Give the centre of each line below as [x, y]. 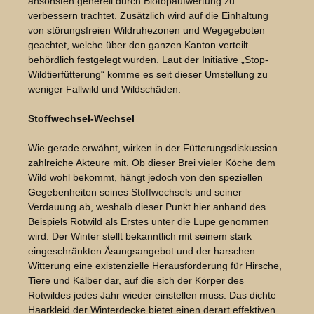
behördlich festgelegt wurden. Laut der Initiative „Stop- [148, 60]
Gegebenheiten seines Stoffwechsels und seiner [135, 192]
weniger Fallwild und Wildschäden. [104, 89]
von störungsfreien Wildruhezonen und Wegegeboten [146, 30]
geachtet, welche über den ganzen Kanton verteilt [138, 45]
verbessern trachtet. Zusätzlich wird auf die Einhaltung [148, 16]
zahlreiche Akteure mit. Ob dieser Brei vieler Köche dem [152, 163]
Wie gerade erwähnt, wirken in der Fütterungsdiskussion [153, 148]
